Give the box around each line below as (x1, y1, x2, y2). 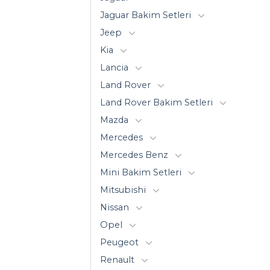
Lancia (100, 61, 128, 73)
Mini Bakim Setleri (100, 166, 181, 178)
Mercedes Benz (100, 149, 168, 160)
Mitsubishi (100, 184, 146, 195)
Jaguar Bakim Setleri (100, 9, 191, 20)
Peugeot (100, 236, 139, 248)
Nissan (100, 201, 129, 213)
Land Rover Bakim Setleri (100, 96, 213, 108)
